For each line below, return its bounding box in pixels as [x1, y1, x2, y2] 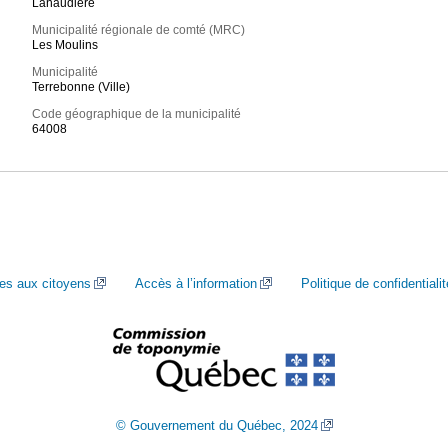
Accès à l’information [135, 276, 257, 291]
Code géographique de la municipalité [32, 107, 242, 122]
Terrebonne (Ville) [32, 80, 131, 95]
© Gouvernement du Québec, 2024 [115, 418, 318, 433]
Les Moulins [32, 38, 99, 53]
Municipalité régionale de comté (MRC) [32, 23, 246, 38]
